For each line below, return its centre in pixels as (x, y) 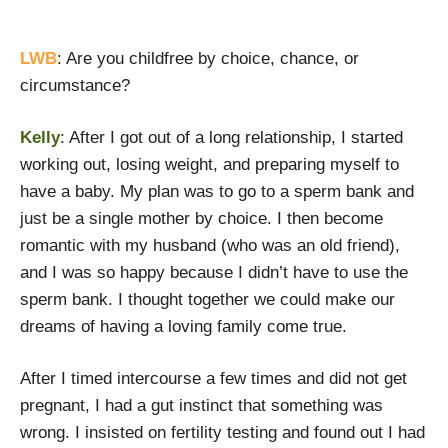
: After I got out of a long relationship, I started (231, 137)
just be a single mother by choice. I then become (201, 218)
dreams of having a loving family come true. (183, 326)
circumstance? (75, 85)
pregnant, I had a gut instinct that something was (201, 405)
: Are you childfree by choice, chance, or (208, 58)
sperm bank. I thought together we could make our (207, 299)
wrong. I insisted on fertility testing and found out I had (222, 432)
